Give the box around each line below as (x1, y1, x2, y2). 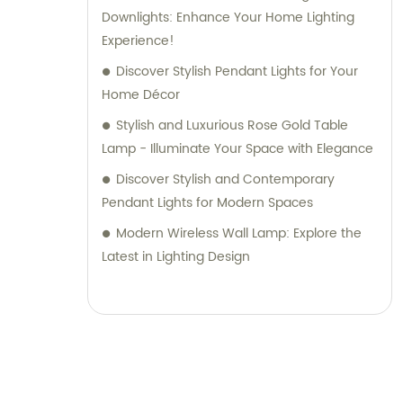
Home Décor (102, 85, 180, 106)
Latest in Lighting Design (102, 246, 250, 268)
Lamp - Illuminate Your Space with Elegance (102, 139, 373, 160)
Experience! (102, 31, 175, 52)
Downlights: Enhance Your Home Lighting (102, 7, 354, 29)
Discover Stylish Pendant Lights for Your (116, 61, 358, 83)
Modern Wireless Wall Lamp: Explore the (116, 223, 362, 245)
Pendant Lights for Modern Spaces (102, 193, 313, 214)
